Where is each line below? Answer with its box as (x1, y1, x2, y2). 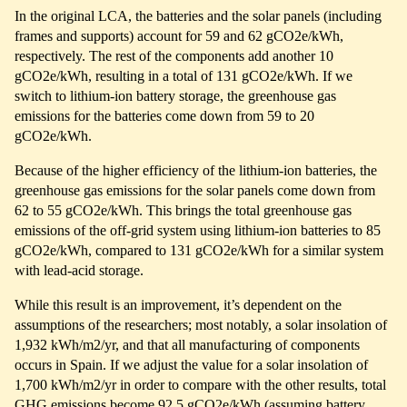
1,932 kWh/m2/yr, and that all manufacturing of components (15, 336, 360, 352)
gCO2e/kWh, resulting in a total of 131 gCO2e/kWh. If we (15, 67, 352, 84)
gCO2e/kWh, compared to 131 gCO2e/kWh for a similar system (15, 242, 383, 258)
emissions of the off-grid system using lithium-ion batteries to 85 (15, 222, 381, 238)
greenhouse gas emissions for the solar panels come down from (15, 182, 375, 198)
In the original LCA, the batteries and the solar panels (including (15, 7, 382, 24)
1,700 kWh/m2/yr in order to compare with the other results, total (15, 376, 386, 392)
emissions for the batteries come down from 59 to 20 (15, 107, 314, 124)
